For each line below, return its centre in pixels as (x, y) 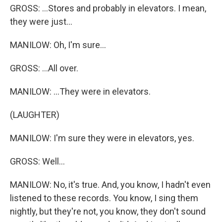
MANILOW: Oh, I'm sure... (58, 45)
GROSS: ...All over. (44, 68)
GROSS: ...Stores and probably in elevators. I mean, (108, 8)
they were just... (41, 22)
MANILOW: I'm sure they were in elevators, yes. (102, 138)
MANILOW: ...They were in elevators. (80, 91)
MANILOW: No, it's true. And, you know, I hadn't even (110, 185)
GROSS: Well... (37, 161)
